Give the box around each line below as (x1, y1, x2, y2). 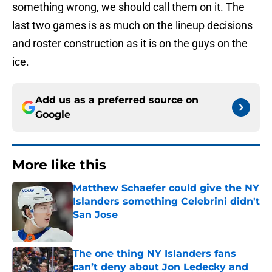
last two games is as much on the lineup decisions (12, 19, 253, 32)
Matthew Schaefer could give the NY (73, 182, 259, 194)
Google (35, 109, 70, 121)
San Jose (73, 209, 118, 221)
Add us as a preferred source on (35, 94, 199, 106)
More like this (12, 157, 106, 174)
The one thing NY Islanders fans (73, 248, 236, 260)
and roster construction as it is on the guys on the (12, 37, 248, 50)
